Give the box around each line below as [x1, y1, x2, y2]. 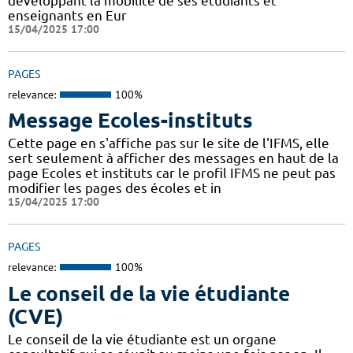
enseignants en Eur [8, 7, 127, 23]
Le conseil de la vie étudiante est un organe [8, 331, 277, 347]
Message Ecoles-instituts [8, 109, 253, 132]
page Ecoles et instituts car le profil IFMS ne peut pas [8, 165, 336, 181]
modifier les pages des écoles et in [8, 180, 221, 196]
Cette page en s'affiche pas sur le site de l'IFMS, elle [8, 136, 329, 151]
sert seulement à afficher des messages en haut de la [8, 150, 339, 166]
